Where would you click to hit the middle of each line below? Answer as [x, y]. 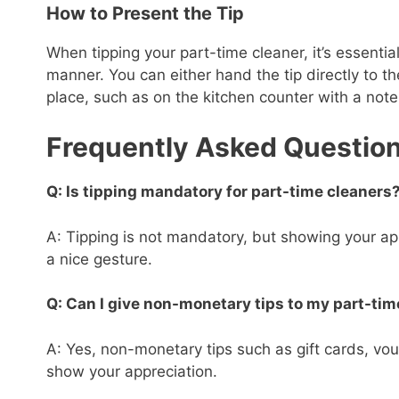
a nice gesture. [99, 259]
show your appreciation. [132, 371]
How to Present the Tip [145, 13]
